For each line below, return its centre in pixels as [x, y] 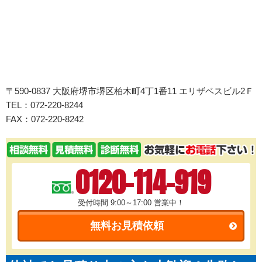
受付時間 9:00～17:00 [116, 203]
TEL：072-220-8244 [49, 105]
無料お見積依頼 [127, 226]
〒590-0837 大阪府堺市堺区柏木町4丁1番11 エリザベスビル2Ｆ [130, 91]
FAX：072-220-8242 [45, 119]
